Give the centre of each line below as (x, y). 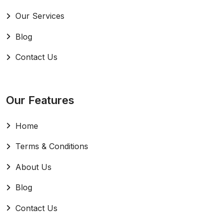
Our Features (40, 100)
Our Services (40, 16)
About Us (33, 167)
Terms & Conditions (52, 146)
